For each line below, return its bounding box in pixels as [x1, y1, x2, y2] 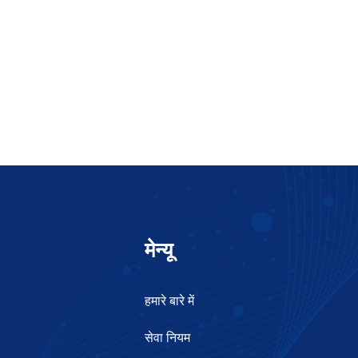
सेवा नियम [145, 330, 190, 344]
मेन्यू [145, 238, 173, 261]
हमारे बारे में [145, 293, 194, 308]
